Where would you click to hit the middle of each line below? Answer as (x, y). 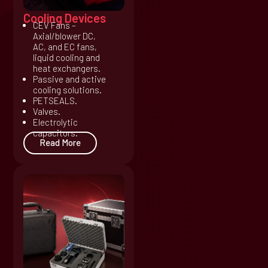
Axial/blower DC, (64, 36)
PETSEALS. (55, 101)
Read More (60, 143)
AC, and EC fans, (65, 47)
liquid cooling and (66, 58)
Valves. (46, 112)
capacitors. (55, 133)
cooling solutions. (67, 90)
